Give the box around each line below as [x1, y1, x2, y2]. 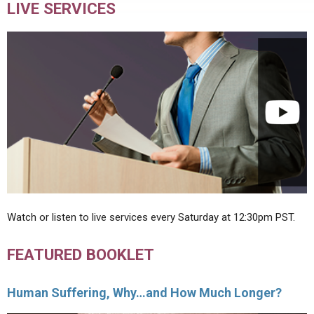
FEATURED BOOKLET [7, 245, 154, 264]
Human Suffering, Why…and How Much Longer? [7, 285, 282, 301]
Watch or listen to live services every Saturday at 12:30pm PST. [7, 211, 295, 224]
